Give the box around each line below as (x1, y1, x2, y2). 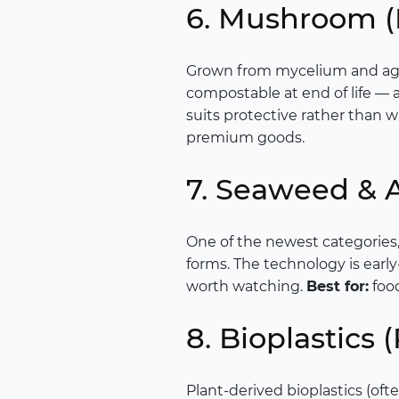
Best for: (306, 278, 369, 296)
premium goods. (186, 129, 305, 147)
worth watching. (186, 278, 306, 296)
